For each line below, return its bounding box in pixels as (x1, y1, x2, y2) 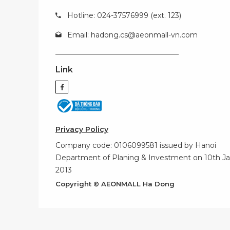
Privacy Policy (55, 125, 108, 134)
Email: (67, 30, 91, 40)
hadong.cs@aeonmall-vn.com (91, 30, 198, 40)
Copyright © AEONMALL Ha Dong (55, 180, 175, 188)
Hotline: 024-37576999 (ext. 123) (67, 11, 181, 20)
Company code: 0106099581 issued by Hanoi (55, 141, 216, 150)
